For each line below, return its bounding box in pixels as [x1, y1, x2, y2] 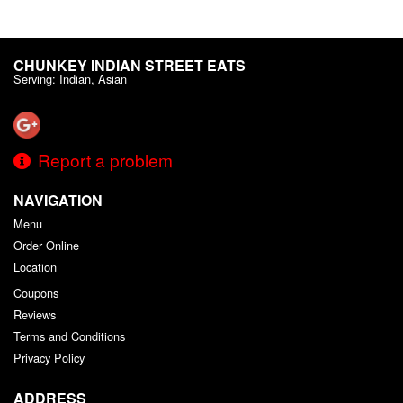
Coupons [13, 284, 58, 302]
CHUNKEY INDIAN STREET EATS [13, 54, 246, 76]
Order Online [13, 237, 79, 255]
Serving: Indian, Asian [13, 69, 127, 87]
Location [13, 258, 57, 276]
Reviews [13, 306, 56, 324]
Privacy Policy [13, 349, 85, 367]
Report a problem [38, 148, 173, 173]
